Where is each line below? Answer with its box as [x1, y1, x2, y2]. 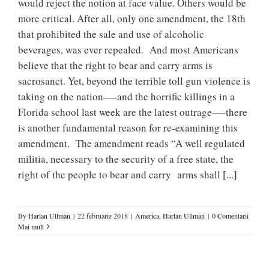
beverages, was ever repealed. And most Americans [18, 42, 238, 56]
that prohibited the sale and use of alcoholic [18, 26, 204, 41]
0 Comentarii [212, 210, 249, 220]
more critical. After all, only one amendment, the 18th [18, 11, 246, 25]
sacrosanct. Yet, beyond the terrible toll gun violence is [18, 73, 250, 88]
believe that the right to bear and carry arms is [18, 58, 213, 72]
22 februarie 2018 [77, 210, 128, 220]
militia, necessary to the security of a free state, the [18, 151, 234, 166]
